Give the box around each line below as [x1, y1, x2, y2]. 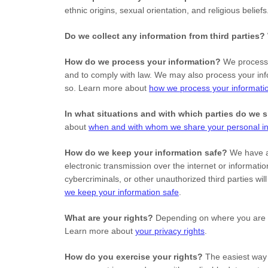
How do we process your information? [65, 57, 221, 66]
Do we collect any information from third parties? [65, 31, 265, 41]
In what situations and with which [65, 109, 205, 118]
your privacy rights [135, 226, 205, 236]
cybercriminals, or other [65, 174, 156, 184]
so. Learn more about [65, 83, 149, 93]
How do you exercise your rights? [65, 252, 203, 261]
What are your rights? [65, 213, 153, 223]
